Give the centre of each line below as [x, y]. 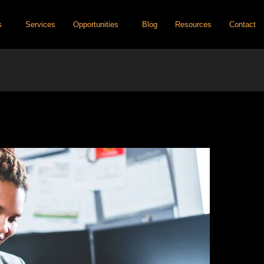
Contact [242, 24]
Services [40, 24]
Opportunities [96, 24]
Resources [193, 24]
